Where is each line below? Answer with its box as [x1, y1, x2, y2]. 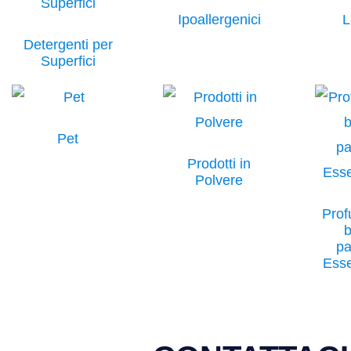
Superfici [40, 52, 96, 69]
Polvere [195, 172, 244, 188]
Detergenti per [23, 36, 113, 52]
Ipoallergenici [177, 11, 261, 27]
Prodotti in [187, 155, 251, 172]
